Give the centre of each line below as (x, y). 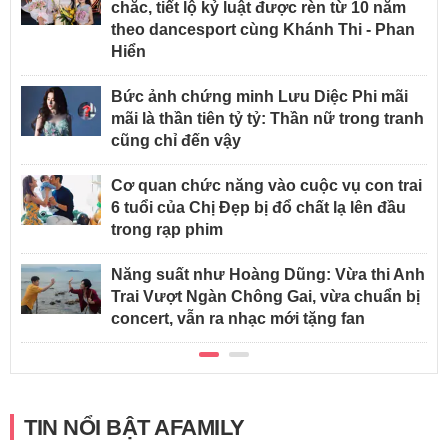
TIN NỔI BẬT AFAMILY (134, 427)
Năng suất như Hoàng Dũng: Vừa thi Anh (268, 274)
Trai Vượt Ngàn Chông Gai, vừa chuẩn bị (265, 296)
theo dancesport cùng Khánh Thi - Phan (263, 29)
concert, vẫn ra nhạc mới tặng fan (238, 318)
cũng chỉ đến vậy (176, 140)
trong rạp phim (167, 229)
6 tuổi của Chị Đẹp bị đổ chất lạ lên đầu (258, 207)
